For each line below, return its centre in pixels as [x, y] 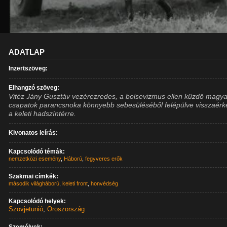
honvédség [105, 183]
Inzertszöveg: [28, 68]
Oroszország [66, 209]
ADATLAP [27, 52]
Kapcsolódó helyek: [37, 201]
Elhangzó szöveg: [34, 88]
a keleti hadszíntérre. [43, 113]
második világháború [34, 183]
